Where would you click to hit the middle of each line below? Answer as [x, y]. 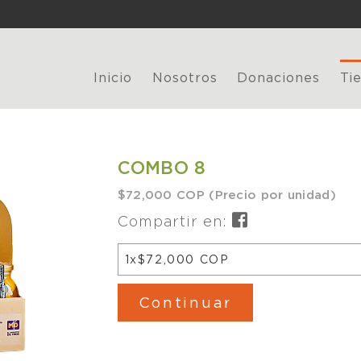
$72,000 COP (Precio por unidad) [226, 195]
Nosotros [185, 77]
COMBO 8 [162, 168]
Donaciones [279, 77]
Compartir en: [174, 221]
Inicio [113, 77]
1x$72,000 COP [177, 259]
